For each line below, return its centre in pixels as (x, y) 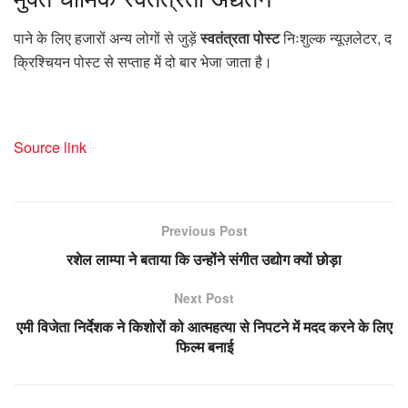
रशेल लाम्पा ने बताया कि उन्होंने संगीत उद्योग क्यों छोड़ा (204, 259)
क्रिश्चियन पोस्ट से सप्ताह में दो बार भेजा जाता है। (143, 61)
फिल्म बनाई (204, 346)
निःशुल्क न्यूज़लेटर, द (336, 37)
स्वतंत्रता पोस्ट (240, 37)
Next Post (204, 297)
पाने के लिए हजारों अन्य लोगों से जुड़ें (107, 37)
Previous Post (204, 230)
